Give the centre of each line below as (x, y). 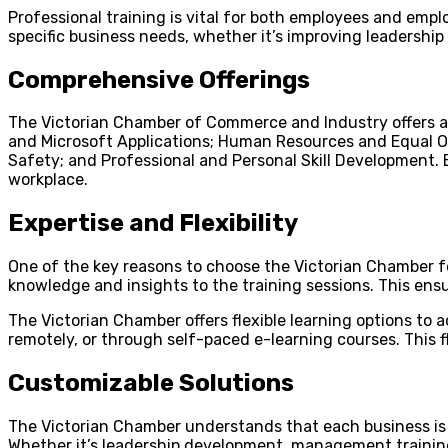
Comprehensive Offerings (159, 79)
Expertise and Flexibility (153, 223)
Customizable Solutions (151, 383)
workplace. (48, 180)
